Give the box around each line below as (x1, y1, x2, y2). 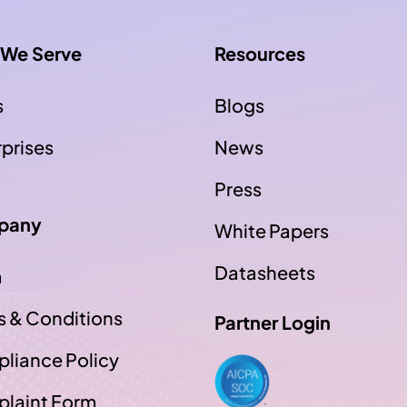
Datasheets (214, 261, 315, 283)
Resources (214, 42, 305, 65)
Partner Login (214, 311, 331, 333)
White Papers (214, 219, 329, 242)
